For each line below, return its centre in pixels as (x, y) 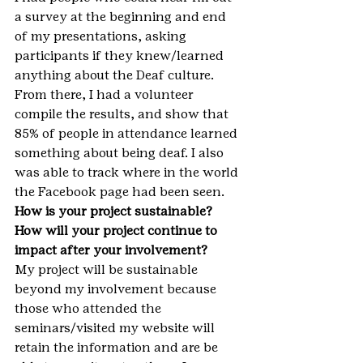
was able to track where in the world (128, 172)
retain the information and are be (118, 347)
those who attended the (90, 308)
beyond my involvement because (117, 289)
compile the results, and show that (123, 114)
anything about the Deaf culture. (116, 75)
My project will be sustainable (108, 269)
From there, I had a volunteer (106, 94)
